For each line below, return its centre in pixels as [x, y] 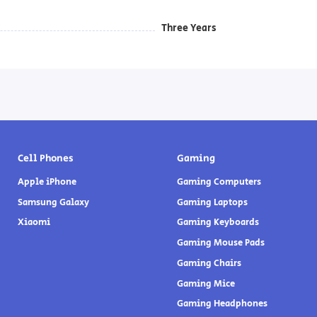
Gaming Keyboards [218, 223]
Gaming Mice [206, 284]
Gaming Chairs [209, 263]
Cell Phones [45, 158]
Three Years [189, 29]
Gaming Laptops [212, 202]
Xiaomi [34, 223]
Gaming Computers [219, 183]
